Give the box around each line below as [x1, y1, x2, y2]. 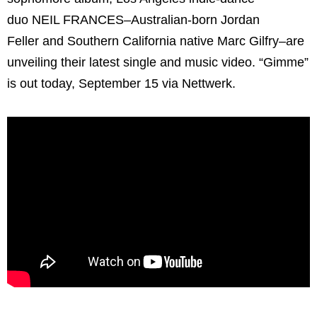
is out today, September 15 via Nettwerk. [7, 76, 236, 91]
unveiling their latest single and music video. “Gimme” [7, 55, 309, 70]
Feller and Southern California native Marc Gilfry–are [7, 34, 304, 49]
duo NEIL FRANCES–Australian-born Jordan [7, 13, 260, 28]
